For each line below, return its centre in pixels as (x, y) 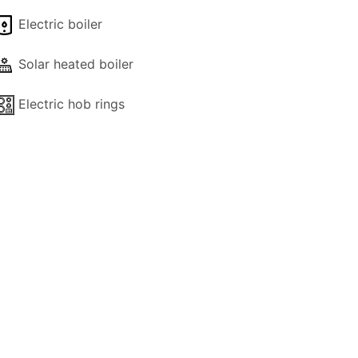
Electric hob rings (72, 104)
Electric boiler (60, 24)
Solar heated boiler (76, 64)
